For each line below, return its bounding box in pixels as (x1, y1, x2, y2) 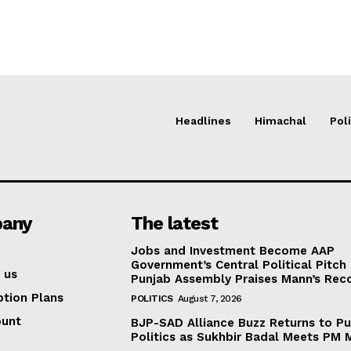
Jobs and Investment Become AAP (131, 243, 335, 258)
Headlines (175, 114, 231, 127)
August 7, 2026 (177, 292, 242, 304)
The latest (131, 212, 219, 234)
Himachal (255, 114, 306, 127)
